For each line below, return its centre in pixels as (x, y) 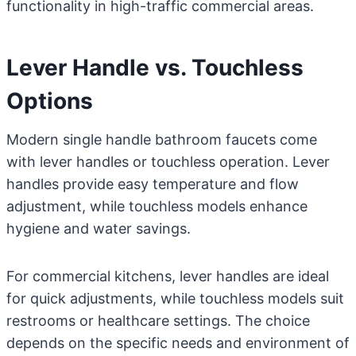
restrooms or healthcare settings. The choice (158, 321)
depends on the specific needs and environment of (178, 343)
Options (50, 101)
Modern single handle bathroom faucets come (162, 139)
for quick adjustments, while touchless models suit (175, 298)
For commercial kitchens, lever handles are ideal (168, 276)
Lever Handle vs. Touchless (155, 68)
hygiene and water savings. (99, 228)
